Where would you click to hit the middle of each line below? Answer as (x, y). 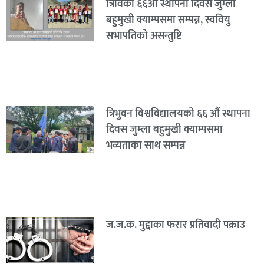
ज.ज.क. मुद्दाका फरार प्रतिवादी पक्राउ (175, 225)
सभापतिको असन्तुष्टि (143, 36)
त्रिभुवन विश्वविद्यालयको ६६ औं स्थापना (178, 114)
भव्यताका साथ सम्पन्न (146, 146)
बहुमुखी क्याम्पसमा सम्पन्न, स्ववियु (168, 20)
